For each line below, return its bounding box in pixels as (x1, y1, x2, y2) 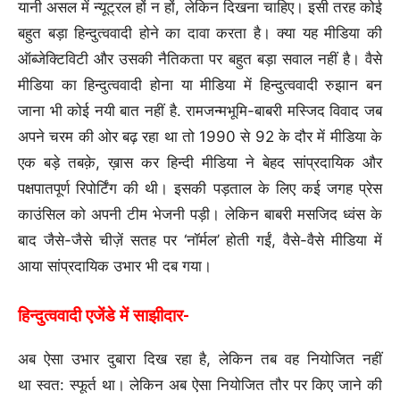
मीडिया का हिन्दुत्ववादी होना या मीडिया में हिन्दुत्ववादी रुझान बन (18, 76, 382, 94)
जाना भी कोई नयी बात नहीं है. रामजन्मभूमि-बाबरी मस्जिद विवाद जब (18, 102, 382, 120)
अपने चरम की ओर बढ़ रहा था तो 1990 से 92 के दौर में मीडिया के (18, 128, 382, 146)
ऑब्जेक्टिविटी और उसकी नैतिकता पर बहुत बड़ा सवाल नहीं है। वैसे (18, 50, 382, 68)
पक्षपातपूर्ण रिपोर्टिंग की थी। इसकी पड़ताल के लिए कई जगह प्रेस (18, 179, 382, 197)
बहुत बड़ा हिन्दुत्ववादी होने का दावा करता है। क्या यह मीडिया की (18, 24, 382, 42)
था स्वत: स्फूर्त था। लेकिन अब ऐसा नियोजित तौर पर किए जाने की (18, 376, 382, 394)
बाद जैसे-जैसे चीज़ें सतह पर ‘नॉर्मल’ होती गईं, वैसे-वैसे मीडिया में (18, 231, 382, 249)
